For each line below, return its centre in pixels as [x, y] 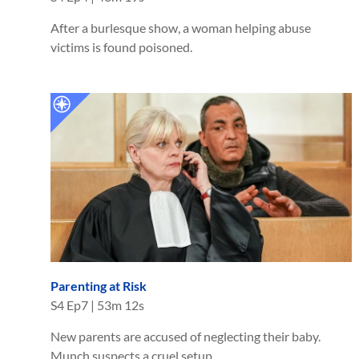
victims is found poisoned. [121, 46]
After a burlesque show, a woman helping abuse [181, 27]
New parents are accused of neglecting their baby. [186, 337]
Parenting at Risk [99, 286]
